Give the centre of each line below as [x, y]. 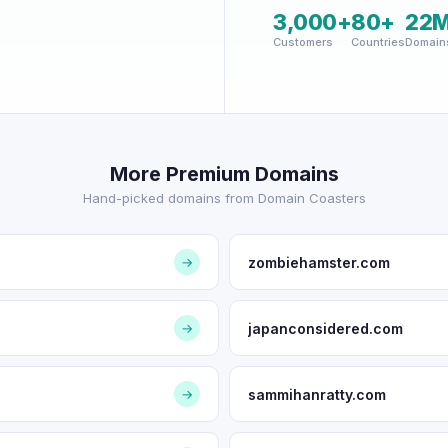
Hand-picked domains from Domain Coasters [224, 198]
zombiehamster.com [319, 262]
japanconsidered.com [325, 328]
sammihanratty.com [317, 394]
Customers [303, 42]
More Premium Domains [224, 174]
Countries [378, 42]
